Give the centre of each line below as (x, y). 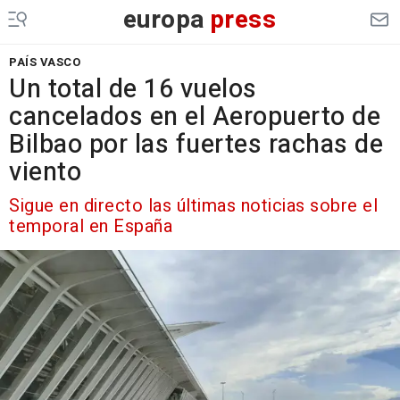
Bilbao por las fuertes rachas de (196, 145)
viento (45, 172)
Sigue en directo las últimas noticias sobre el (193, 206)
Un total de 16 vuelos (133, 89)
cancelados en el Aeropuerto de (195, 117)
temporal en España (91, 226)
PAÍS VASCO (45, 62)
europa (164, 20)
